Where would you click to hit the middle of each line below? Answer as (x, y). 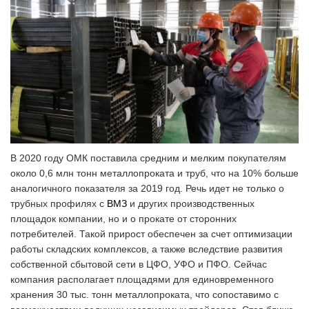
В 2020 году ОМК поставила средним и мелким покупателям (148, 158)
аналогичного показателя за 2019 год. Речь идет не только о (147, 188)
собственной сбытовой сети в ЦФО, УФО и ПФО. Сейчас (139, 264)
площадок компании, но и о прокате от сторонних (123, 218)
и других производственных (191, 203)
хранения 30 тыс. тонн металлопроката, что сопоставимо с (144, 294)
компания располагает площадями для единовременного (142, 279)
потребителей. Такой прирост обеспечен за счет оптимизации (151, 233)
